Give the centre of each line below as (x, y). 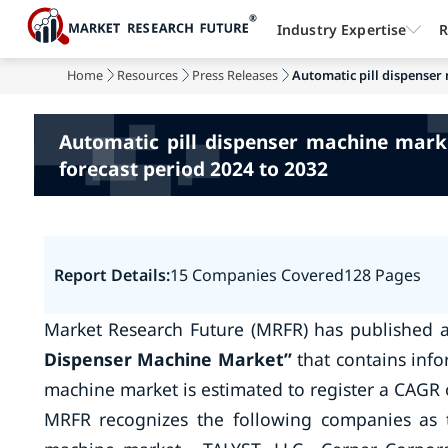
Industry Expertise (341, 29)
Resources (148, 75)
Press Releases (235, 75)
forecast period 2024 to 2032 (194, 168)
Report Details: (111, 275)
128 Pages (382, 275)
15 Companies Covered (256, 275)
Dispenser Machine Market (163, 359)
